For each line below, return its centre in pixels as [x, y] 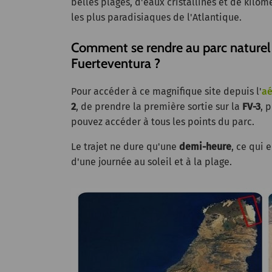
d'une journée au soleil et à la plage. [151, 161]
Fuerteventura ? [116, 63]
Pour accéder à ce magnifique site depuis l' [166, 91]
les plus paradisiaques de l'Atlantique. [156, 17]
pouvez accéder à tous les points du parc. [163, 121]
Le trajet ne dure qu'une [125, 146]
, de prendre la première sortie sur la [159, 106]
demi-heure [205, 146]
